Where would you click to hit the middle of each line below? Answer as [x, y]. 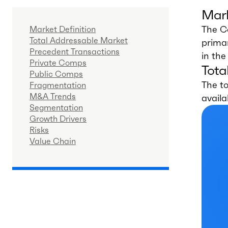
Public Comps [56, 74]
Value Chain [53, 141]
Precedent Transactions [75, 51]
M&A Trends [53, 96]
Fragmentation [58, 85]
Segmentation [56, 107]
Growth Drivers [58, 118]
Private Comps [58, 62]
